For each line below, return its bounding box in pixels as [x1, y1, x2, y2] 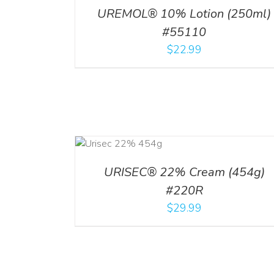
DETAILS [23, 148, 57, 158]
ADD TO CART [3, 135, 60, 144]
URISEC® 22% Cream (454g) [103, 164, 265, 180]
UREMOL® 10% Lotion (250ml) [97, 6, 272, 22]
